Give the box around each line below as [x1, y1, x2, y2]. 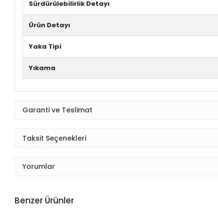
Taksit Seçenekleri [22, 133, 87, 143]
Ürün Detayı [29, 20, 71, 30]
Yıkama [29, 63, 56, 73]
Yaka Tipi [29, 42, 62, 52]
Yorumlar [22, 161, 55, 171]
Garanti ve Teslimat [22, 105, 93, 115]
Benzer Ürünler [15, 195, 74, 207]
